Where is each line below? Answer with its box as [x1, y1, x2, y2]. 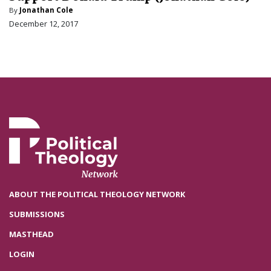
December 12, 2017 [9, 18, 78, 29]
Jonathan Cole [19, 5, 73, 15]
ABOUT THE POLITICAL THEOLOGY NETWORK [9, 189, 185, 200]
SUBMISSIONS [9, 209, 65, 220]
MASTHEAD [9, 229, 54, 240]
